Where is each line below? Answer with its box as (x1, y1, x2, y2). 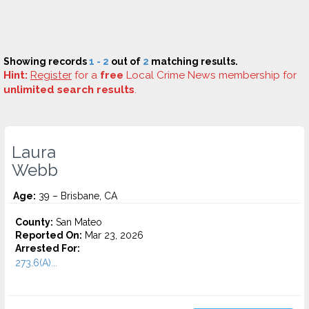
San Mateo (53, 217, 102, 228)
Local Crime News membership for (123, 69, 297, 81)
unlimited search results (3, 83, 134, 96)
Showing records (3, 56, 89, 67)
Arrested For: (15, 243, 80, 254)
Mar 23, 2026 (82, 230, 143, 241)
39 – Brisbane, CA (36, 190, 117, 201)
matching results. (149, 56, 238, 67)
